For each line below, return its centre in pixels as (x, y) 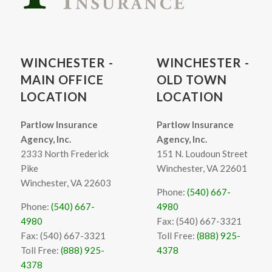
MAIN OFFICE (62, 80)
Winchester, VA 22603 (66, 183)
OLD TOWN (192, 80)
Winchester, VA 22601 (202, 168)
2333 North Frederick (64, 154)
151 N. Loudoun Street (202, 154)
